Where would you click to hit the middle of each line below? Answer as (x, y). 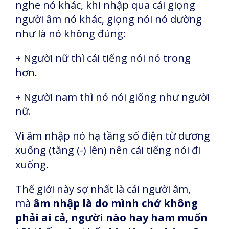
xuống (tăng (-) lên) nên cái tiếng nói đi (108, 150)
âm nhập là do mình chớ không (116, 203)
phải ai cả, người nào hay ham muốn (111, 217)
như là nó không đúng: (72, 33)
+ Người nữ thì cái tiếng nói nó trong (103, 58)
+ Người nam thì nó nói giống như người (112, 97)
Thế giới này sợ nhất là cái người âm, (103, 189)
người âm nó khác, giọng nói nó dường (109, 19)
